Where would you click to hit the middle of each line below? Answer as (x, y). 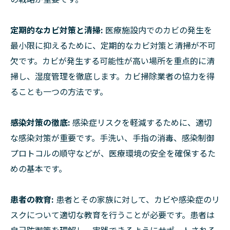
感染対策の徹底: (40, 122)
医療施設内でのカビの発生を (159, 30)
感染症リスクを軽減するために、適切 (141, 122)
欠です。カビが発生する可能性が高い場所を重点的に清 (112, 60)
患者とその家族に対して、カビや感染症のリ (137, 199)
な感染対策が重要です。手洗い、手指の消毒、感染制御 (112, 137)
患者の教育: (32, 199)
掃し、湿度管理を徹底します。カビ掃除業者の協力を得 (112, 76)
